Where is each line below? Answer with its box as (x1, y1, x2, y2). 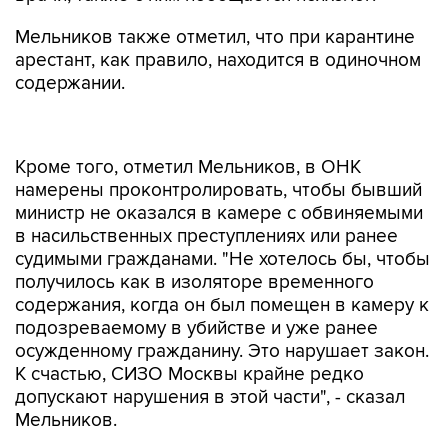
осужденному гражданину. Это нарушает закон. (15, 298, 429, 321)
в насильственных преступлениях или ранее (15, 183, 398, 206)
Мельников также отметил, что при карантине (15, 26, 415, 49)
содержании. (15, 72, 125, 95)
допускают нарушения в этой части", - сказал (15, 344, 405, 367)
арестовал (297, 409, 388, 432)
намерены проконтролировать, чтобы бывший (15, 137, 422, 160)
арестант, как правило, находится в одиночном (15, 49, 421, 72)
